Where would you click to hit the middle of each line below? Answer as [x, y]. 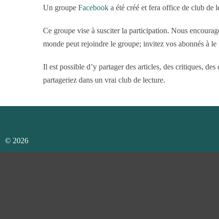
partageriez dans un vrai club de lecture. [104, 80]
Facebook [94, 7]
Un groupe [60, 7]
